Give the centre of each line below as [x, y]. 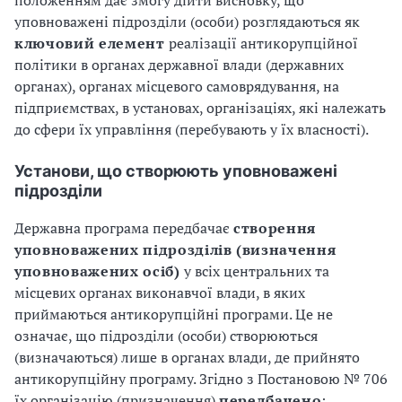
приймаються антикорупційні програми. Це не [174, 314]
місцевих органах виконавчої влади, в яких [160, 293]
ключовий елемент [90, 43]
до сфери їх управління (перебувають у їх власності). [192, 129]
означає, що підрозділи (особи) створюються [166, 336]
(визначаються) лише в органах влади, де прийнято [187, 357]
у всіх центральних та [254, 271]
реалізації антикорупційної [261, 43]
